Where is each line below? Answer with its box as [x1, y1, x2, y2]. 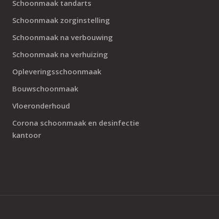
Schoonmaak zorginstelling [12, 15, 110, 25]
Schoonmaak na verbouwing [12, 32, 113, 42]
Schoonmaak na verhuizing [12, 49, 108, 59]
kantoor [12, 130, 41, 140]
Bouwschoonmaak [12, 84, 78, 93]
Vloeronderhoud [12, 101, 70, 110]
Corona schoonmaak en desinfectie [12, 118, 139, 128]
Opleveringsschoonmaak [12, 66, 101, 76]
